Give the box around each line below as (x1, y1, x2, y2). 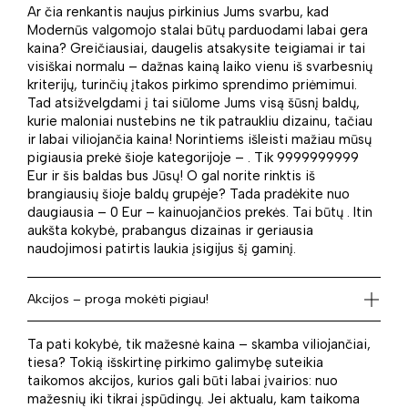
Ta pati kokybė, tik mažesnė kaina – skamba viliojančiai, (27, 336, 371, 353)
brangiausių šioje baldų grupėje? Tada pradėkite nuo (27, 185, 350, 202)
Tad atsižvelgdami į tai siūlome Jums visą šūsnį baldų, (27, 94, 360, 111)
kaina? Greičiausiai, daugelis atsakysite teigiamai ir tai (27, 39, 365, 56)
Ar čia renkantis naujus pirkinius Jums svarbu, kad (27, 3, 329, 20)
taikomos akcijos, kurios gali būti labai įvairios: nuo (27, 372, 338, 390)
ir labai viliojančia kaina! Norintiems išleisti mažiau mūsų (27, 130, 372, 148)
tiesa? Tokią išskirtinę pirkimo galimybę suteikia (27, 354, 323, 372)
